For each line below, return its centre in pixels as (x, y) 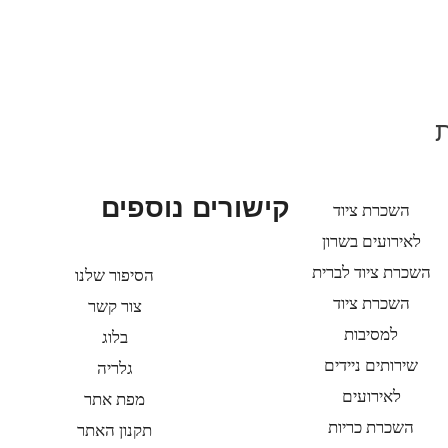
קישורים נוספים (196, 207)
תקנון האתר (115, 431)
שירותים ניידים (371, 365)
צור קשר (114, 307)
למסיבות (371, 334)
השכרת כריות (371, 427)
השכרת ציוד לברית (371, 272)
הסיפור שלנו (115, 276)
